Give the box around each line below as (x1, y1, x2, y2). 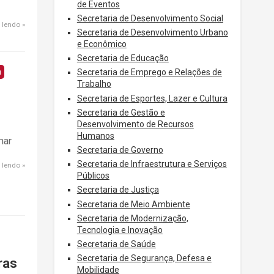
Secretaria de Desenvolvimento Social (76, 13, 223, 23)
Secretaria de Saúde (76, 239, 156, 249)
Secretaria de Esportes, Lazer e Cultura (76, 93, 228, 103)
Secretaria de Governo (76, 144, 163, 155)
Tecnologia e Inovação (76, 224, 163, 235)
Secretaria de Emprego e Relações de (76, 67, 222, 78)
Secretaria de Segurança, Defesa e (76, 253, 212, 264)
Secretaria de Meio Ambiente (76, 199, 190, 209)
